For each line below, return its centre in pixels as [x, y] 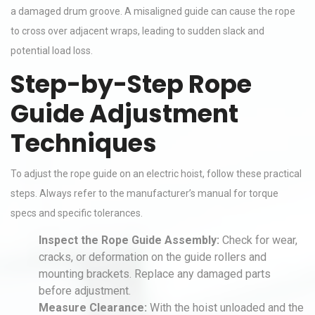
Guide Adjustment [124, 114]
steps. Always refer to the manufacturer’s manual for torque [144, 193]
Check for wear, [258, 240]
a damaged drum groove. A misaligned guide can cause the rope [153, 11]
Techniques [84, 143]
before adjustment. [85, 291]
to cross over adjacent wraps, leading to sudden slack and [137, 31]
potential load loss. [52, 51]
